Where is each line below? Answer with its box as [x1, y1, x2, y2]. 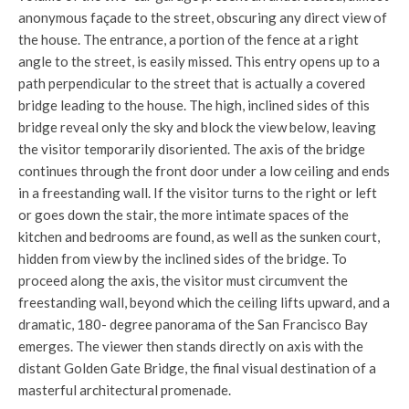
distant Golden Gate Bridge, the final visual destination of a [18, 359, 376, 376]
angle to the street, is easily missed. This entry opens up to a [18, 52, 380, 69]
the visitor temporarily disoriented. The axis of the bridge [18, 140, 365, 157]
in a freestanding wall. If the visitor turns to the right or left [18, 184, 377, 201]
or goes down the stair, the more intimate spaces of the [18, 205, 349, 223]
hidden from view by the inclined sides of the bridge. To [18, 249, 347, 267]
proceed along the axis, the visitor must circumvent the [18, 271, 348, 288]
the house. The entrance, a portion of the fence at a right [18, 30, 359, 47]
